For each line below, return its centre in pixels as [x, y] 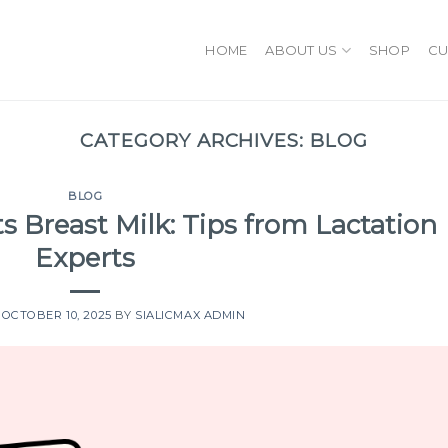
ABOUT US [301, 49]
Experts [85, 257]
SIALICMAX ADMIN [190, 315]
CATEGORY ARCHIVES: [195, 140]
